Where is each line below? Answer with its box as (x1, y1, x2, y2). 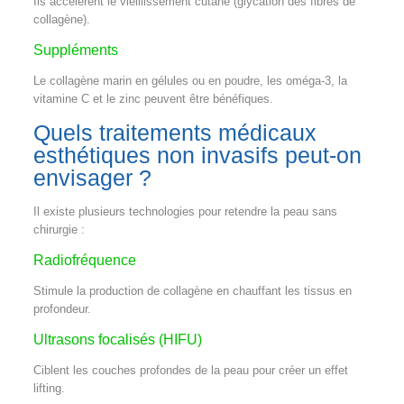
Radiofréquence (32, 252, 136, 268)
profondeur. (32, 301, 91, 316)
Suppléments (32, 41, 118, 58)
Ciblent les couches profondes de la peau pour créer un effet (32, 363, 348, 377)
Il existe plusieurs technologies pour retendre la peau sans (32, 204, 337, 218)
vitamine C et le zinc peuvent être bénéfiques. (32, 91, 273, 106)
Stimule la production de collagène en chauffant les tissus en (32, 283, 352, 298)
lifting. (32, 381, 65, 395)
